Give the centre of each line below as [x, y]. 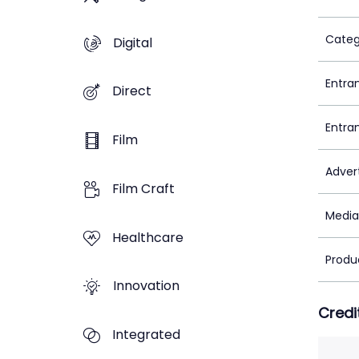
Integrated [146, 335]
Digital [133, 42]
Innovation [146, 286]
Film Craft [143, 188]
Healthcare [148, 237]
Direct [132, 91]
